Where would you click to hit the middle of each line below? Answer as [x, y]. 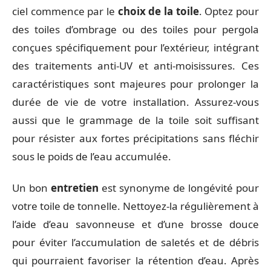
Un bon [31, 188]
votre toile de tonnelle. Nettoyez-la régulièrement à [135, 206]
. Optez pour [229, 11]
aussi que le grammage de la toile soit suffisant [135, 120]
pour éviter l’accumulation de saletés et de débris [135, 242]
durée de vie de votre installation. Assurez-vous [135, 102]
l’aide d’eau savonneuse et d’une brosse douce [135, 224]
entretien [75, 188]
